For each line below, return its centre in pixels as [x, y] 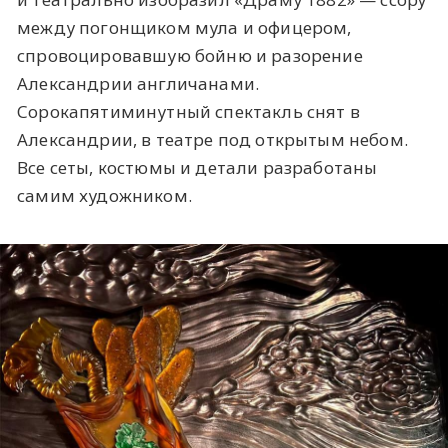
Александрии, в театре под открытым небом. [212, 139]
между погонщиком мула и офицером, [184, 27]
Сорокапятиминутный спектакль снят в [188, 111]
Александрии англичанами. [138, 83]
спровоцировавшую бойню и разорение [190, 55]
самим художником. [104, 195]
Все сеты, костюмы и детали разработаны [197, 167]
